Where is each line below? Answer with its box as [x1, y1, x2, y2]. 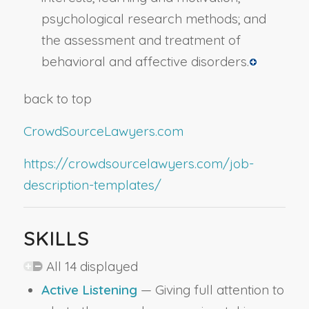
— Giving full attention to [137, 281, 284, 299]
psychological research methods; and [41, 10, 266, 27]
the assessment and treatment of [41, 31, 241, 48]
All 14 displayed [42, 258, 138, 275]
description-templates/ [23, 177, 161, 194]
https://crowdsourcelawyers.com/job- [23, 155, 254, 172]
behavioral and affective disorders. [41, 52, 249, 70]
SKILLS [23, 226, 90, 251]
